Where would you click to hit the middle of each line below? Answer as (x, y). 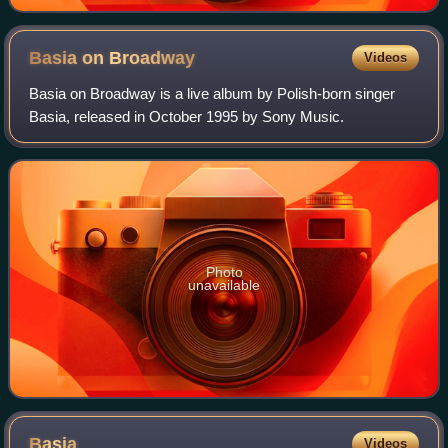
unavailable (224, 285)
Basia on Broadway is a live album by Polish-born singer (212, 93)
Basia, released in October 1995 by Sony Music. (187, 116)
